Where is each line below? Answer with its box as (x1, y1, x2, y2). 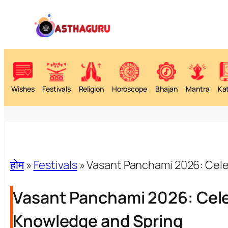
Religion (78, 83, 104, 94)
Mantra (186, 83, 210, 94)
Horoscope (111, 83, 147, 94)
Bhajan (155, 83, 178, 94)
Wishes (11, 83, 35, 94)
